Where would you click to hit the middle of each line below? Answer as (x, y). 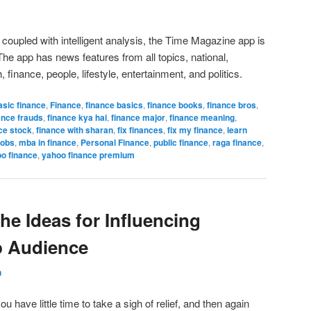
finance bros (232, 105)
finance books (175, 105)
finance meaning (202, 118)
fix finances (140, 130)
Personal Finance (115, 143)
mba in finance (48, 143)
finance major (138, 118)
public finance (181, 143)
